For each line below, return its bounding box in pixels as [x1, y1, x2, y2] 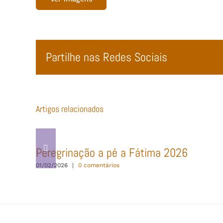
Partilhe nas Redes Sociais [46, 49, 167, 65]
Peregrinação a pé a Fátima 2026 [36, 145, 188, 161]
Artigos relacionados [36, 103, 104, 114]
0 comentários [78, 161, 119, 169]
